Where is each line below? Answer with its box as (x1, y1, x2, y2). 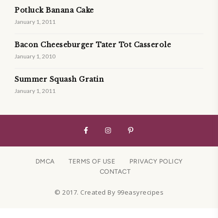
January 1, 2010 (15, 52, 55, 60)
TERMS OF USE (69, 157, 115, 165)
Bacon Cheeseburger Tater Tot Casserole (15, 40, 171, 49)
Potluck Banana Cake (15, 5, 94, 15)
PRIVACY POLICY (129, 157, 183, 165)
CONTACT (99, 167, 131, 175)
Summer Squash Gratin (15, 74, 104, 84)
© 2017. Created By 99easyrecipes (54, 187, 163, 197)
